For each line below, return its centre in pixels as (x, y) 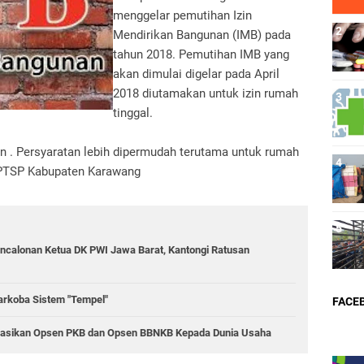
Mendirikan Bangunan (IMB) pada (202, 35)
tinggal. (133, 113)
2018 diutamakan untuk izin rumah (206, 93)
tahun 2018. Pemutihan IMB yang (201, 54)
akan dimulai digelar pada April (196, 74)
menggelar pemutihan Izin (182, 15)
